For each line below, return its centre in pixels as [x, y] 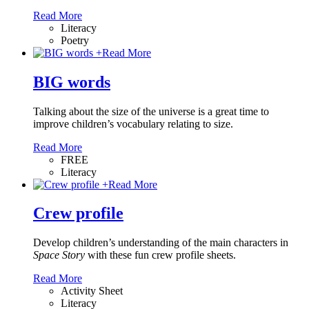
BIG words [72, 82]
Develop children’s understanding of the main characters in [161, 243]
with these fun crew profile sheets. [162, 255]
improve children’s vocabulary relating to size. [133, 123]
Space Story [59, 255]
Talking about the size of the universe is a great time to [151, 111]
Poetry [75, 40]
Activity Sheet [92, 291]
